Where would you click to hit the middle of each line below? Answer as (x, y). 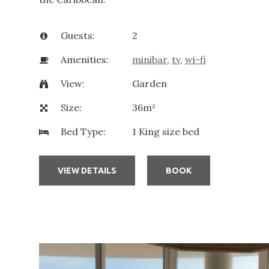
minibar (149, 60)
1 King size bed (165, 132)
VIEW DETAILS (87, 170)
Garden (149, 84)
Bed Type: (83, 132)
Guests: (77, 36)
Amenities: (84, 60)
